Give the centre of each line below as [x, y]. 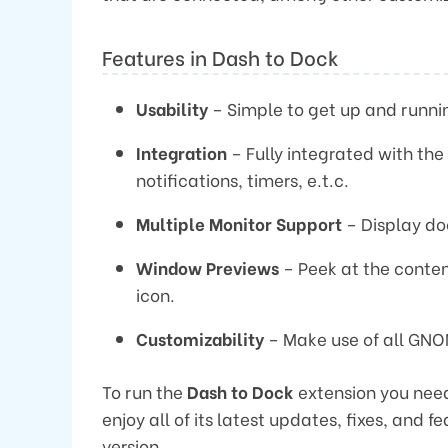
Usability [172, 109]
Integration [181, 153]
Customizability [200, 339]
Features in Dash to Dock [220, 57]
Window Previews [207, 268]
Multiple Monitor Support [239, 224]
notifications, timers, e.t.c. [242, 180]
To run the [144, 391]
